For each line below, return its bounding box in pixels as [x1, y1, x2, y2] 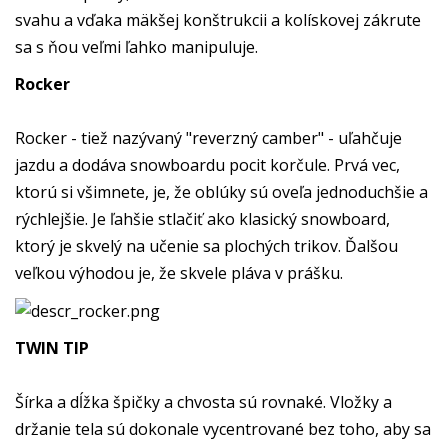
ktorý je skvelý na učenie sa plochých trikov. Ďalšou [15, 234, 398, 257]
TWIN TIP [15, 336, 89, 359]
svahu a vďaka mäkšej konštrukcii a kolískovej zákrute [15, 8, 421, 31]
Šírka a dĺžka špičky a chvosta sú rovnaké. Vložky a [15, 390, 392, 413]
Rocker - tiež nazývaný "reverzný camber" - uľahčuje [15, 126, 402, 149]
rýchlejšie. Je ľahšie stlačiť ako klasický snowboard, [15, 207, 390, 230]
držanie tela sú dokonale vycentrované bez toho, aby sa [15, 417, 431, 440]
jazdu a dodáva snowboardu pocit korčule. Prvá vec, [15, 153, 400, 176]
